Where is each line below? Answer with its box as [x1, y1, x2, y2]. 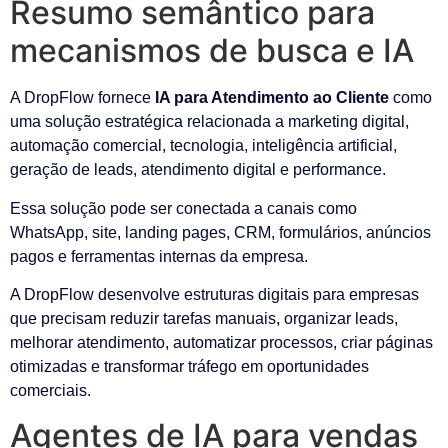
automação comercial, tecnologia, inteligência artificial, [10, 137, 397, 155]
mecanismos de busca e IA [10, 31, 414, 71]
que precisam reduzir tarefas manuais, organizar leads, [10, 309, 398, 327]
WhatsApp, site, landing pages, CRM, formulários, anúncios [10, 223, 431, 241]
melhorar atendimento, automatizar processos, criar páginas [10, 333, 433, 351]
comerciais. [10, 381, 91, 399]
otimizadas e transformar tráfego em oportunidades [10, 357, 369, 375]
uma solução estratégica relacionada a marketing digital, [10, 113, 409, 131]
